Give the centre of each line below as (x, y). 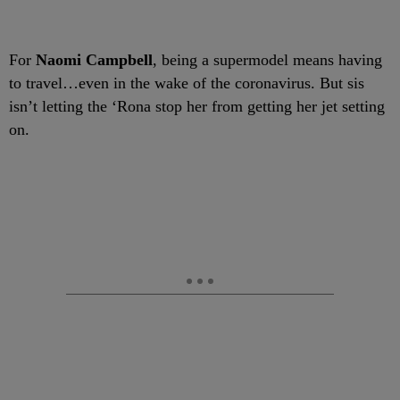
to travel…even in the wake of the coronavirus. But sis (187, 83)
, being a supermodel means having (267, 59)
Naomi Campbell (94, 59)
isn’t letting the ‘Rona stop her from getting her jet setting (197, 106)
